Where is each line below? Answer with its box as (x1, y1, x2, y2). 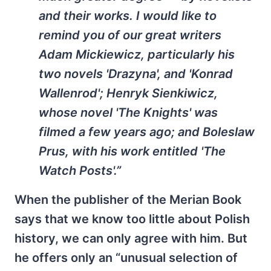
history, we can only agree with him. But (15, 231, 247, 246)
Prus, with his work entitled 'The (39, 144, 226, 159)
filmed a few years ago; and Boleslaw (39, 125, 255, 140)
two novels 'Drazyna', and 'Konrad (39, 67, 233, 82)
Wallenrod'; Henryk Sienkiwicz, (39, 86, 218, 101)
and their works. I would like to (39, 8, 217, 24)
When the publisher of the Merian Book (15, 192, 241, 207)
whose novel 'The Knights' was (39, 105, 218, 120)
